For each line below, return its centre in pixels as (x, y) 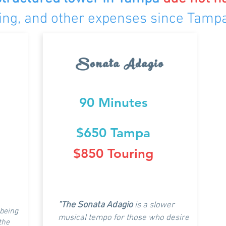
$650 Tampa (113, 133)
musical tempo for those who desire (124, 218)
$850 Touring (113, 154)
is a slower (155, 205)
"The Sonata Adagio (95, 205)
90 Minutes (113, 103)
